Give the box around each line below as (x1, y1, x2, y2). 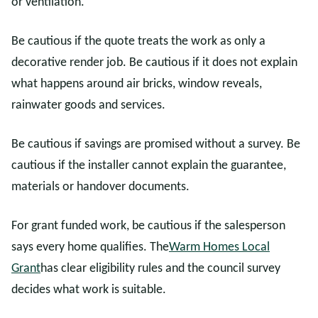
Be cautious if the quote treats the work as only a (11, 35, 265, 48)
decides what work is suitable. (11, 283, 166, 297)
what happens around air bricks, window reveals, (11, 77, 262, 91)
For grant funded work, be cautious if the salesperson (11, 219, 285, 233)
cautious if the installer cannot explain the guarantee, (11, 159, 286, 172)
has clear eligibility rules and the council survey (40, 262, 280, 275)
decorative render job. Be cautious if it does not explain (11, 56, 297, 70)
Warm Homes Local (169, 241, 270, 254)
